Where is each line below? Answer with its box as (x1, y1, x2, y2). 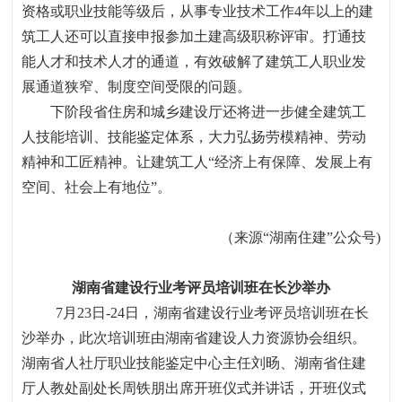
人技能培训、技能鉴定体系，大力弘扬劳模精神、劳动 (22, 129, 367, 144)
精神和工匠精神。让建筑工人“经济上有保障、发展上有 (22, 154, 373, 170)
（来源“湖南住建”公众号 (219, 230, 376, 245)
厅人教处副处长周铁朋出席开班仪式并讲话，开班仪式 (22, 380, 367, 396)
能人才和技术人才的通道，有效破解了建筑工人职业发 (22, 54, 367, 69)
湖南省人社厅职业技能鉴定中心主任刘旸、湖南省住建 (22, 355, 367, 371)
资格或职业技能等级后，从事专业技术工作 (22, 4, 295, 19)
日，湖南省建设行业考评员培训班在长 (125, 305, 370, 320)
